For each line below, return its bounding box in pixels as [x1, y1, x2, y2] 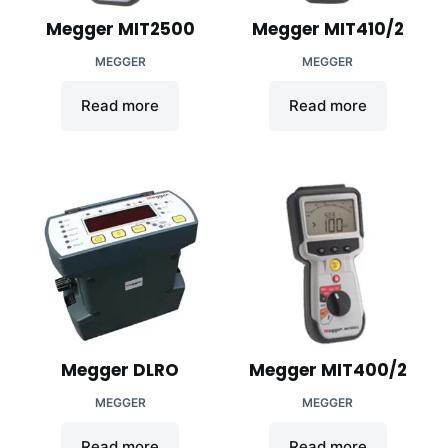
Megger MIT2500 [45, 16, 195, 41]
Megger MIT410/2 [251, 16, 404, 41]
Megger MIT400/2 [248, 357, 407, 382]
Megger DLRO [61, 357, 180, 382]
